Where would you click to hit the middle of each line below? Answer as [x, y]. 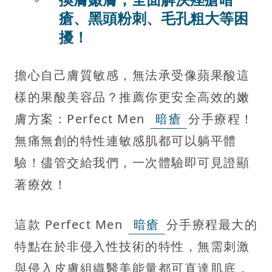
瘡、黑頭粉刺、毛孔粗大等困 [154, 18]
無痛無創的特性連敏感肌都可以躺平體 [126, 140]
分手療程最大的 [212, 224]
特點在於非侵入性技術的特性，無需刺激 [132, 246]
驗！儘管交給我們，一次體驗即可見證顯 [132, 162]
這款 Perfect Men [71, 224]
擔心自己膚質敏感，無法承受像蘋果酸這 [132, 75]
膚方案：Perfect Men [82, 118]
